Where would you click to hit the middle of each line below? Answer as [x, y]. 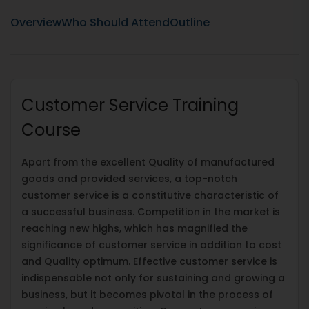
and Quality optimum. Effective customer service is [149, 261]
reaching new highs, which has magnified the [134, 228]
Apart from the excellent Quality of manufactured [148, 162]
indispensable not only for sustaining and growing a [153, 278]
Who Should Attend [116, 22]
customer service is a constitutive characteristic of [150, 195]
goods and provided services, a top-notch [129, 178]
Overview [36, 22]
